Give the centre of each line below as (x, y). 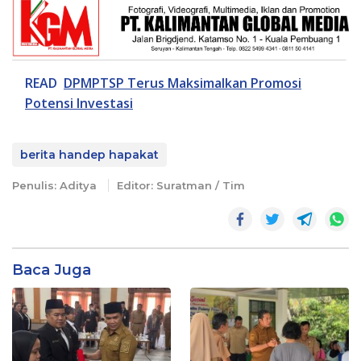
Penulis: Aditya (56, 186)
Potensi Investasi (79, 104)
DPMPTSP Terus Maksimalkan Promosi (183, 83)
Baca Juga (52, 270)
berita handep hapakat (89, 155)
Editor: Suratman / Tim (181, 186)
